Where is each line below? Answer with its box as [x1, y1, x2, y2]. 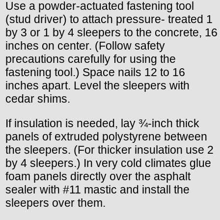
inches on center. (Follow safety [5, 39, 165, 52]
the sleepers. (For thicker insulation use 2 [5, 143, 214, 156]
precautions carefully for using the [5, 52, 176, 65]
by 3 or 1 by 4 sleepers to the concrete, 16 [5, 26, 218, 39]
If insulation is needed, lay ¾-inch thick [5, 116, 199, 130]
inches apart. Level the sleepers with [5, 79, 190, 92]
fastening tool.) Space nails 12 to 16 [5, 65, 185, 79]
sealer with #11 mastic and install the [5, 183, 190, 196]
